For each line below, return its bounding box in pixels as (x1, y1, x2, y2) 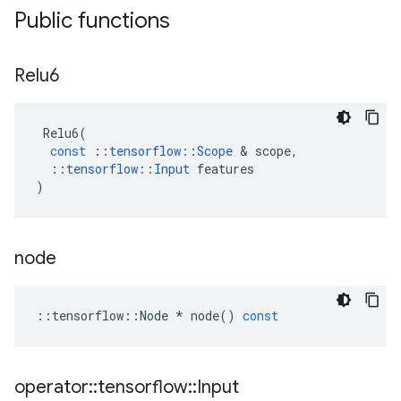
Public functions (14, 7, 170, 34)
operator (14, 376, 89, 398)
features (197, 160, 254, 177)
